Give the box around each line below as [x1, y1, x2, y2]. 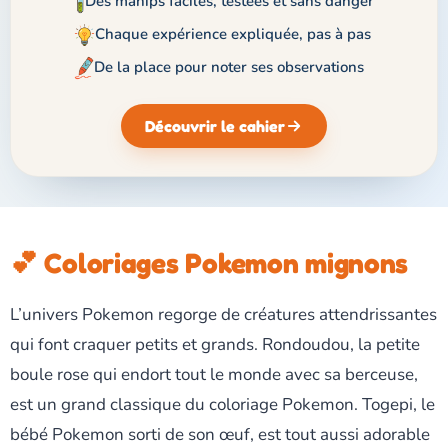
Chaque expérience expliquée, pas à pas [95, 24, 372, 45]
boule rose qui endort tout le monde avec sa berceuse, [10, 362, 418, 386]
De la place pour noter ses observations [93, 57, 364, 78]
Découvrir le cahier [145, 115, 285, 136]
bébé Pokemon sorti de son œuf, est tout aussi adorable [10, 422, 430, 446]
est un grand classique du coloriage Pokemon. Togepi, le [10, 392, 435, 416]
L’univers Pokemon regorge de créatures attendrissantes [10, 302, 437, 326]
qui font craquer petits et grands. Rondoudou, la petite [10, 332, 420, 356]
